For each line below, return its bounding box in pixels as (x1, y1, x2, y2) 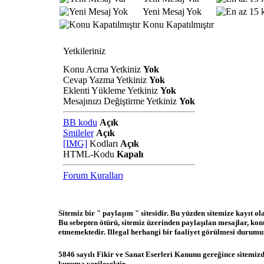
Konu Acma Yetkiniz (62, 64, 143, 74)
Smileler (62, 128, 94, 138)
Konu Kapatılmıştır (143, 19, 214, 29)
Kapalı (116, 149, 143, 159)
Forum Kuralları (62, 170, 123, 180)
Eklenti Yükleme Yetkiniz (62, 85, 160, 95)
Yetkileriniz (62, 46, 105, 56)
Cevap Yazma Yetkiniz (62, 75, 149, 85)
